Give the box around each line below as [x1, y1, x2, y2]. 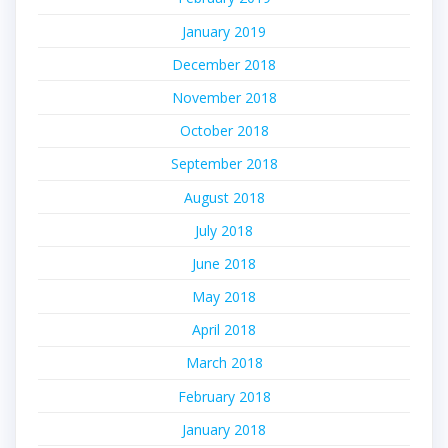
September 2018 [170, 154, 278, 174]
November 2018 [171, 87, 277, 107]
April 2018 [192, 320, 256, 340]
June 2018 [192, 253, 256, 273]
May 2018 [192, 287, 256, 307]
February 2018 [177, 386, 271, 406]
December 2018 [172, 54, 276, 74]
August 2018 [183, 187, 265, 207]
